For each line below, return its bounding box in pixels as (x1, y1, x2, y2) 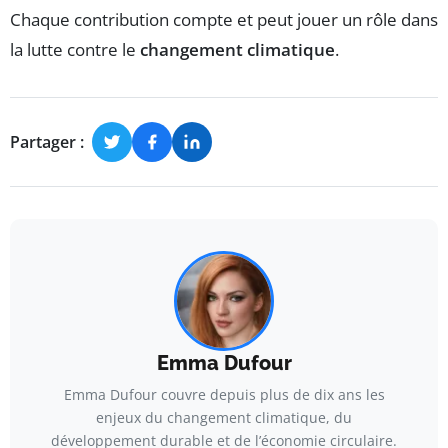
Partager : (10, 130, 84, 153)
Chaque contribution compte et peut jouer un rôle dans (10, 8, 438, 32)
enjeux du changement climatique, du (96, 408, 352, 428)
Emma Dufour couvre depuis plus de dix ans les (63, 385, 385, 405)
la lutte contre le (10, 38, 140, 62)
